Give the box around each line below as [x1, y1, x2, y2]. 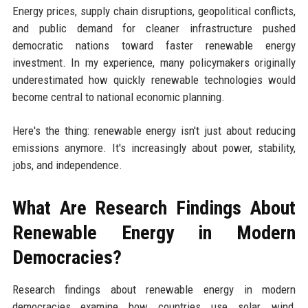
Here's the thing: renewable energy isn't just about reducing [12, 123, 296, 137]
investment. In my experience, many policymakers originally [12, 55, 296, 69]
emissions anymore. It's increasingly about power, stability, [12, 140, 296, 155]
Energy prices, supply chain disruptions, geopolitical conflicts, [12, 3, 296, 18]
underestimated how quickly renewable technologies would [12, 72, 296, 87]
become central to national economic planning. [12, 89, 225, 104]
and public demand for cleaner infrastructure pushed [12, 21, 296, 35]
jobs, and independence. [12, 157, 122, 172]
